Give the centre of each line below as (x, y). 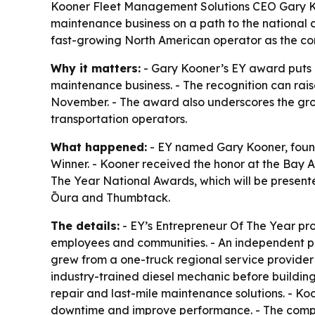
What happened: (99, 147)
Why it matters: (96, 69)
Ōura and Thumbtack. (110, 198)
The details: (85, 226)
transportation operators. (119, 119)
